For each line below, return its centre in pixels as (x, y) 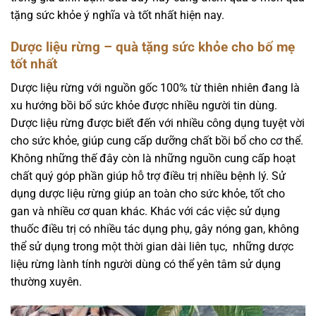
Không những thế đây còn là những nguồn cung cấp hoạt (153, 159)
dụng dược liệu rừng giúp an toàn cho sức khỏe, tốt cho (148, 194)
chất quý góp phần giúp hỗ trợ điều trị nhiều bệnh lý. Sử (148, 176)
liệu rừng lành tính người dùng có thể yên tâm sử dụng (146, 265)
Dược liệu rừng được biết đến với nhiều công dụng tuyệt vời (158, 123)
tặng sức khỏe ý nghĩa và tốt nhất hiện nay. (117, 15)
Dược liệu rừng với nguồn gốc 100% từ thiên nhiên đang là (155, 88)
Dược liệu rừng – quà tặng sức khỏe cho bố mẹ (153, 47)
